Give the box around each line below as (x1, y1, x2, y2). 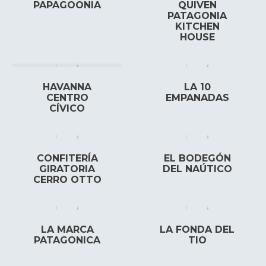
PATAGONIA (167, 10, 227, 21)
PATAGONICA (34, 235, 100, 246)
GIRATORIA (39, 163, 95, 175)
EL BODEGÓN (163, 153, 231, 164)
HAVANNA (43, 81, 91, 93)
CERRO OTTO (33, 174, 102, 185)
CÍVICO (49, 103, 85, 114)
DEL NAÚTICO (162, 163, 232, 175)
